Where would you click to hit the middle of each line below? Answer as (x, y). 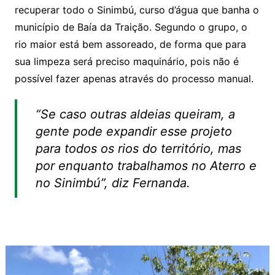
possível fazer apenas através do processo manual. (134, 78)
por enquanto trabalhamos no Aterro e (146, 165)
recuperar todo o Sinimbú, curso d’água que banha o (137, 10)
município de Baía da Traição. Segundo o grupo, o (131, 27)
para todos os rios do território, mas (138, 148)
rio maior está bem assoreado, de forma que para (130, 44)
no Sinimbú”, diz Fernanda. (113, 183)
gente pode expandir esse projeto (134, 131)
